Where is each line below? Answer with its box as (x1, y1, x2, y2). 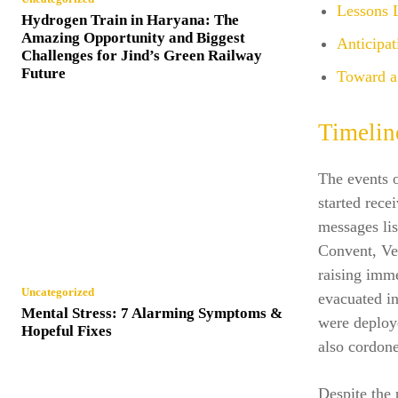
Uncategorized (21, 285, 94, 299)
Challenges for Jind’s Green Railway (21, 47, 262, 65)
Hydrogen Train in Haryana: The (21, 12, 239, 29)
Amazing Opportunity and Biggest (21, 29, 245, 47)
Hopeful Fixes (21, 322, 112, 340)
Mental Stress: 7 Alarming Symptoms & (21, 305, 283, 322)
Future (21, 65, 66, 83)
